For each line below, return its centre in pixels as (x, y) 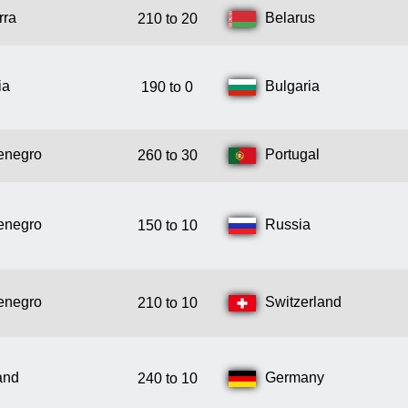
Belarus (290, 18)
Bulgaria (292, 87)
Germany (295, 378)
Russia (288, 225)
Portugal (292, 155)
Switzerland (303, 302)
